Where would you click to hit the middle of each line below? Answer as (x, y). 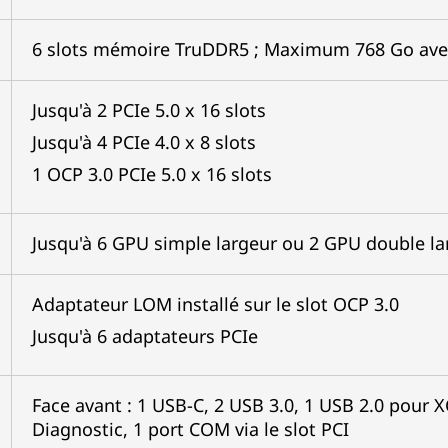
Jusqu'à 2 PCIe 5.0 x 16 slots (148, 110)
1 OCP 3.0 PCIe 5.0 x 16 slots (151, 174)
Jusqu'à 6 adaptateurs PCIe (144, 336)
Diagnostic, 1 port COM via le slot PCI (190, 429)
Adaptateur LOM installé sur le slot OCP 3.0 (215, 304)
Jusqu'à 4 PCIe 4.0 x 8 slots (143, 142)
